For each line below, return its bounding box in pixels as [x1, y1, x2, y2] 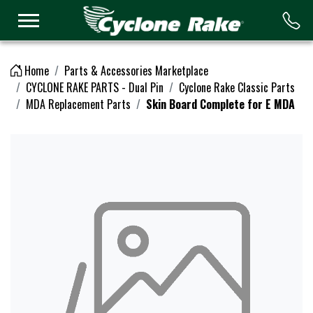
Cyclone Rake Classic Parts [179, 79, 295, 96]
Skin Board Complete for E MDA [146, 96, 295, 112]
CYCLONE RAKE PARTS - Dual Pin [26, 79, 163, 96]
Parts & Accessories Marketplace [64, 62, 208, 79]
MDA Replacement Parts [26, 96, 131, 112]
